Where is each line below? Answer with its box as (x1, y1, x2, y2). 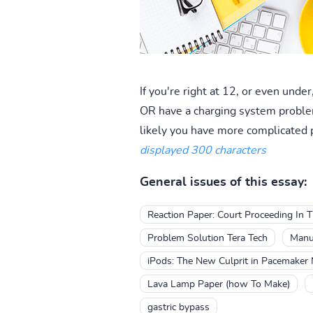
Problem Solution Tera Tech (147, 233, 268, 243)
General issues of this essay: (139, 175, 307, 189)
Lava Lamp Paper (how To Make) (147, 279, 290, 289)
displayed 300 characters (139, 144, 266, 156)
